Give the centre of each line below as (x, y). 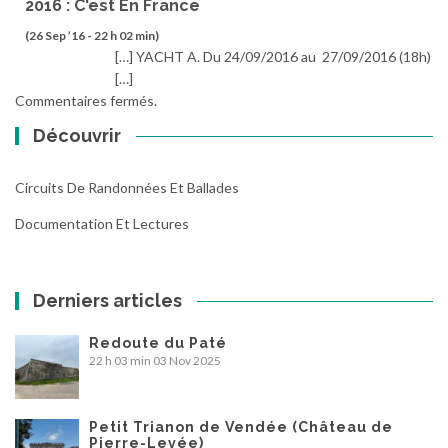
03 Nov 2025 (187, 361)
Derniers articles (108, 301)
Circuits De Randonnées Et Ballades (127, 188)
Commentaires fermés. (86, 101)
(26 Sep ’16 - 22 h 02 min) (92, 36)
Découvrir (77, 136)
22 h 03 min (120, 361)
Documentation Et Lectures (102, 224)
